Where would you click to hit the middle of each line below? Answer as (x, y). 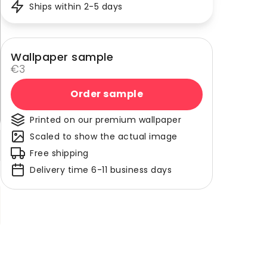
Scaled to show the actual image (104, 136)
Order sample (107, 94)
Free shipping (59, 153)
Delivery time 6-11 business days (101, 170)
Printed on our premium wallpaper (105, 119)
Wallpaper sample (62, 57)
